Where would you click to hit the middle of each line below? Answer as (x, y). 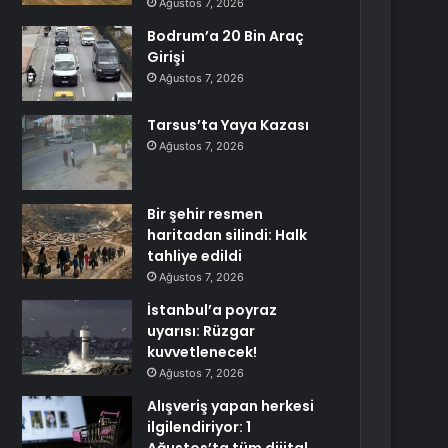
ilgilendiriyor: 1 (199, 427)
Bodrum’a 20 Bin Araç (226, 36)
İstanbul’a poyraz (212, 310)
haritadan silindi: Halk (227, 235)
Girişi (166, 57)
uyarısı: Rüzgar (201, 331)
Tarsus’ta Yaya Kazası (228, 125)
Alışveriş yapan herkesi (231, 406)
